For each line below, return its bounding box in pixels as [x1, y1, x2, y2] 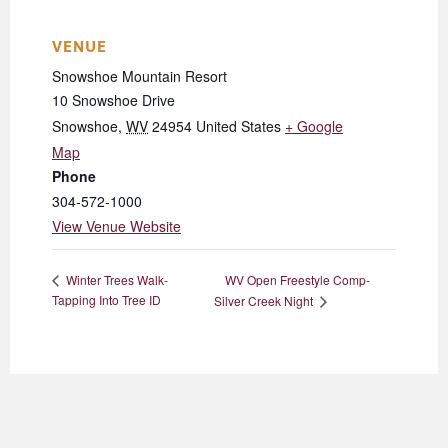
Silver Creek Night [213, 292, 316, 310]
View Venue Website [52, 216, 181, 237]
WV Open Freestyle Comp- [224, 270, 370, 288]
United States [196, 116, 281, 137]
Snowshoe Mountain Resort [52, 66, 227, 87]
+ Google [285, 116, 343, 137]
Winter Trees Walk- [63, 271, 168, 289]
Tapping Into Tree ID [52, 291, 161, 309]
